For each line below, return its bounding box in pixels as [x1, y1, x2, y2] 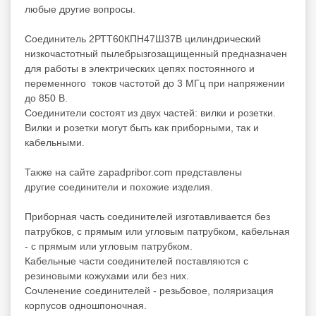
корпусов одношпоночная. [25, 299, 147, 311]
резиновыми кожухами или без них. [25, 269, 189, 281]
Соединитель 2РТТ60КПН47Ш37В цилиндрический [25, 32, 261, 44]
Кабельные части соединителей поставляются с [25, 255, 248, 267]
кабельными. [25, 136, 85, 148]
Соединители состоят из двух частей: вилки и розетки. [25, 107, 276, 119]
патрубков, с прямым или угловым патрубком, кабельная [25, 225, 290, 237]
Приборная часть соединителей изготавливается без [25, 210, 270, 222]
